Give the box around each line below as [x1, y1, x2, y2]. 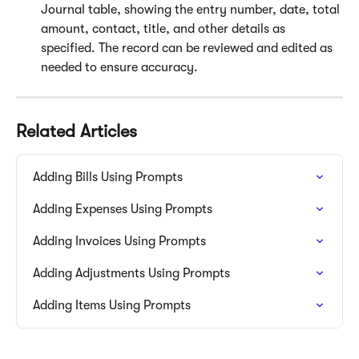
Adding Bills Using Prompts [33, 169, 183, 184]
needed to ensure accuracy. [41, 59, 198, 75]
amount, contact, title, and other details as [41, 21, 288, 36]
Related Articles [16, 120, 137, 141]
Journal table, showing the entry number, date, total [41, 2, 343, 17]
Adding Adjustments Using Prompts [33, 265, 230, 280]
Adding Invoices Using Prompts [33, 233, 206, 248]
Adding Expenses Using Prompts [33, 201, 212, 216]
